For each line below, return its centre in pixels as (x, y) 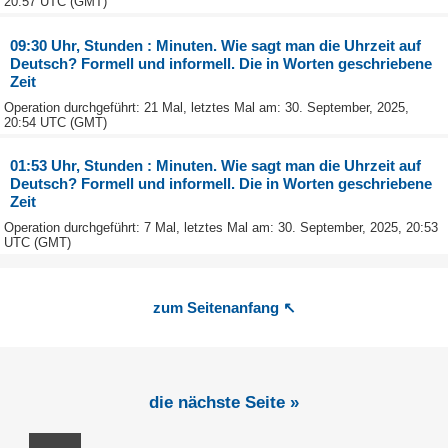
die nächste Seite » (224, 402)
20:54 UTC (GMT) (55, 122)
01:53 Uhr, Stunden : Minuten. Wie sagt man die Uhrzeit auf (216, 166)
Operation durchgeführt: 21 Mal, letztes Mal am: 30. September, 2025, (206, 107)
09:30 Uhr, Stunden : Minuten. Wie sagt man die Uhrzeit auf (216, 45)
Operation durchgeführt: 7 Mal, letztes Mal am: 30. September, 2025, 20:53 (221, 228)
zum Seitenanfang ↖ (224, 307)
